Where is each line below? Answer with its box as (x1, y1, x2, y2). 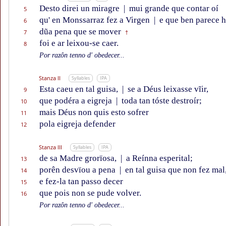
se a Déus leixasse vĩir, (126, 84, 208, 94)
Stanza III (39, 143, 62, 151)
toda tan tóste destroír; (120, 96, 202, 106)
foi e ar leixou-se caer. (39, 38, 119, 48)
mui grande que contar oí (127, 4, 218, 14)
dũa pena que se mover (39, 27, 121, 37)
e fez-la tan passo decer (39, 177, 123, 187)
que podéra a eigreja (39, 96, 114, 106)
